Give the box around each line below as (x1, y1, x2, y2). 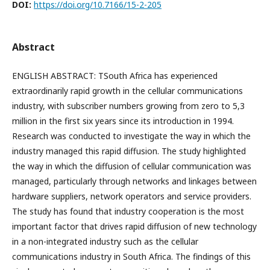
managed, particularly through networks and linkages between (12, 175, 257, 187)
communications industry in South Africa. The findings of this (12, 251, 251, 262)
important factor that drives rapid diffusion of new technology (12, 221, 257, 232)
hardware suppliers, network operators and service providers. (12, 190, 251, 202)
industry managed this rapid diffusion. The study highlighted (12, 145, 246, 157)
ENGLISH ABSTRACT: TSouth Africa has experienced (12, 70, 218, 81)
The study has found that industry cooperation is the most (12, 206, 244, 217)
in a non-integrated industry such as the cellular (12, 236, 198, 247)
